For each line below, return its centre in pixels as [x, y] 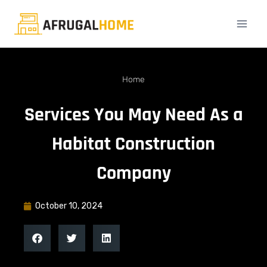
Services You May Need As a [133, 115]
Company [133, 173]
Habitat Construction [133, 144]
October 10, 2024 [69, 206]
